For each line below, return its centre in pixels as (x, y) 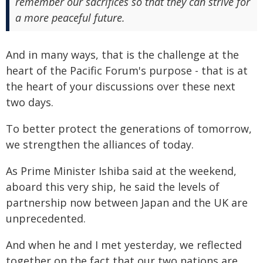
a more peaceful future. (70, 18)
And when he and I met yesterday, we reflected (124, 245)
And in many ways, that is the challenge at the (122, 55)
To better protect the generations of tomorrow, (129, 129)
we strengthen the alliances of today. (100, 144)
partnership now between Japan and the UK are (127, 203)
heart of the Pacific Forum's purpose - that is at (127, 70)
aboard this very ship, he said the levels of (113, 187)
